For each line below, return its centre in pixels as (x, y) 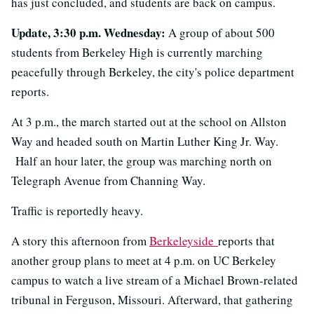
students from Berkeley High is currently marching (137, 52)
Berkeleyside (184, 241)
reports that (246, 241)
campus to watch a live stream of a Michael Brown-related (155, 280)
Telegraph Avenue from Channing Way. (108, 180)
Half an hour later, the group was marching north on (142, 161)
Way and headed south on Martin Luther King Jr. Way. (145, 141)
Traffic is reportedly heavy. (77, 211)
